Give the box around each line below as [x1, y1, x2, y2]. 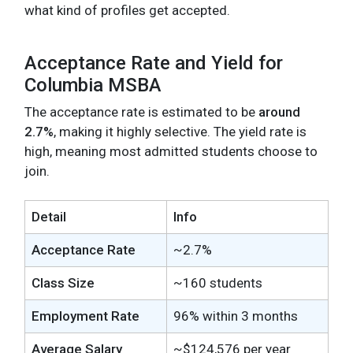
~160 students [173, 274, 262, 291]
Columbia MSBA [24, 73, 162, 96]
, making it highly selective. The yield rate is [54, 123, 307, 139]
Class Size [32, 274, 95, 291]
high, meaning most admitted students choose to [24, 143, 318, 159]
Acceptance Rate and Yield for [24, 51, 283, 74]
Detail [32, 208, 66, 225]
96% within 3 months [173, 307, 298, 324]
